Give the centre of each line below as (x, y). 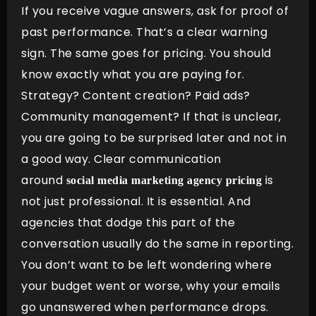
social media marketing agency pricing (164, 180)
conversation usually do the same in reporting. (157, 243)
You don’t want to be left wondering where (147, 265)
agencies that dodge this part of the (128, 222)
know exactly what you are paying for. (133, 74)
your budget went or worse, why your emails (151, 286)
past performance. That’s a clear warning (144, 32)
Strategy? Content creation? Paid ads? (136, 95)
